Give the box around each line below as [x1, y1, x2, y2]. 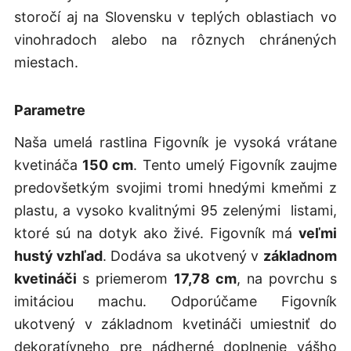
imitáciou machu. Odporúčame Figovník [13, 292, 338, 309]
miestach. [13, 53, 78, 71]
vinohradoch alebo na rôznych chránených [13, 31, 338, 48]
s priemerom [81, 270, 174, 287]
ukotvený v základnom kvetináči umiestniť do [13, 315, 338, 332]
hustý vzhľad [13, 247, 103, 264]
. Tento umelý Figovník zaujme [133, 156, 338, 173]
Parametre [13, 101, 85, 118]
